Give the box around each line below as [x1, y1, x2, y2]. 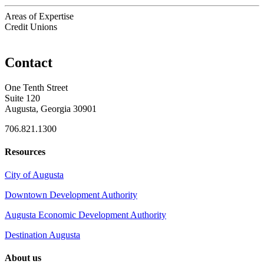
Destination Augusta [5, 230, 80, 240]
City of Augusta [5, 170, 64, 180]
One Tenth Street [5, 82, 68, 93]
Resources [5, 146, 45, 157]
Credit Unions [5, 21, 57, 32]
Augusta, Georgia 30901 [5, 103, 97, 114]
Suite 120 [5, 93, 40, 103]
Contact [5, 54, 52, 70]
